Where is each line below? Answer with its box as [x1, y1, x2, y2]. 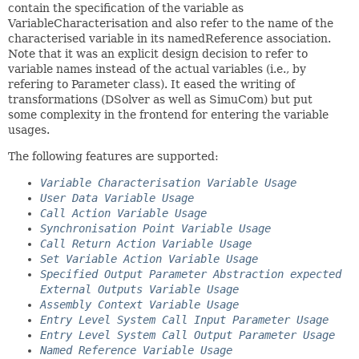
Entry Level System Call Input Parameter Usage [40, 313, 329, 326]
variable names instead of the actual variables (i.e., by [8, 63, 306, 75]
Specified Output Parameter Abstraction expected [40, 268, 341, 280]
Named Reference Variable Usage [40, 344, 232, 357]
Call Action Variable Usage [40, 207, 207, 220]
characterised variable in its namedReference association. [8, 32, 331, 45]
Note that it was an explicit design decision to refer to [8, 47, 308, 60]
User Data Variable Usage [40, 192, 194, 204]
